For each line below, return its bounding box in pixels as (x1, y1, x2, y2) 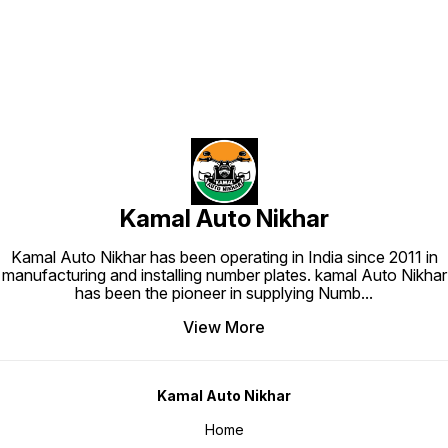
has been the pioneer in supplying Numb (75, 283, 361, 304)
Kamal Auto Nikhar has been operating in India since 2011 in (10, 247, 438, 268)
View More (183, 317, 265, 338)
